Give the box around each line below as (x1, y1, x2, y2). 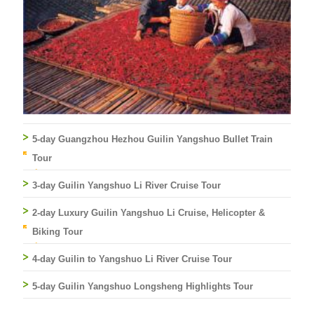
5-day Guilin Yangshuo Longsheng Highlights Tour (32, 281, 253, 292)
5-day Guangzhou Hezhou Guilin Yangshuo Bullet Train (32, 134, 273, 145)
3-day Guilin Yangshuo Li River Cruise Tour (32, 180, 221, 191)
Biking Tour (32, 226, 83, 238)
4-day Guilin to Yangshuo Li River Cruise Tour (32, 254, 232, 265)
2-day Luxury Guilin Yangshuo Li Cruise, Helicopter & (32, 207, 265, 219)
